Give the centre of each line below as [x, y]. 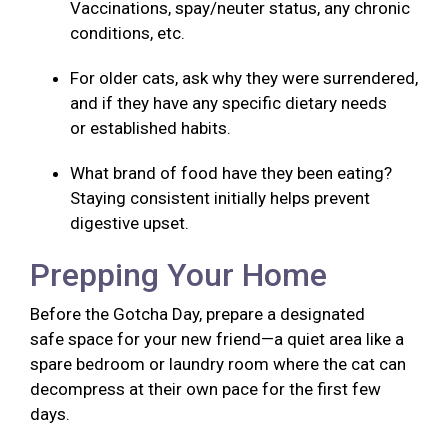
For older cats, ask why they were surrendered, [244, 78]
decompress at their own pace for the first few [205, 389]
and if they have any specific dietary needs [228, 103]
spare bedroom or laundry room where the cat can [218, 364]
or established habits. [152, 128]
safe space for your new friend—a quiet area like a [217, 339]
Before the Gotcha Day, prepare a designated [197, 314]
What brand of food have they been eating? [231, 173]
